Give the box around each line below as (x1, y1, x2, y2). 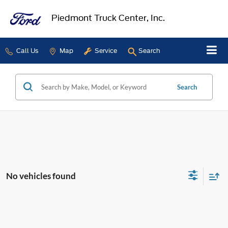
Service (93, 47, 117, 54)
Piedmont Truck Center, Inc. (51, 13, 165, 23)
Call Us (15, 47, 38, 54)
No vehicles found (6, 170, 76, 182)
